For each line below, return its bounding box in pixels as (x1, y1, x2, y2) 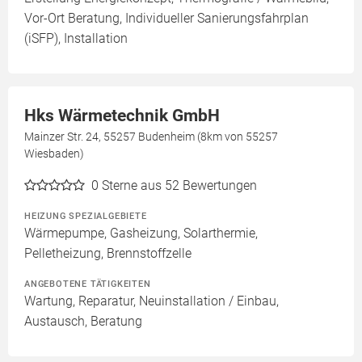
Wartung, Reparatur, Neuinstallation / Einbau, (24, 293, 279, 309)
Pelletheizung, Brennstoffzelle (24, 246, 192, 261)
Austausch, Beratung (24, 314, 142, 329)
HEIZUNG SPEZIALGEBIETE (24, 210, 147, 221)
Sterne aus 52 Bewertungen (102, 178, 257, 193)
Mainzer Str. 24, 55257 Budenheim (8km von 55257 (24, 130, 278, 143)
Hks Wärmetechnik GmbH (24, 106, 220, 125)
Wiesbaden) (24, 147, 84, 160)
